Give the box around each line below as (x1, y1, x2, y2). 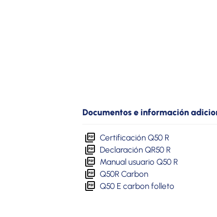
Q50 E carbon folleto (99, 181, 174, 191)
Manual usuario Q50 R (99, 156, 178, 167)
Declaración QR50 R (99, 144, 170, 155)
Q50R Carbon (99, 169, 148, 179)
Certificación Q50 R (99, 132, 169, 142)
